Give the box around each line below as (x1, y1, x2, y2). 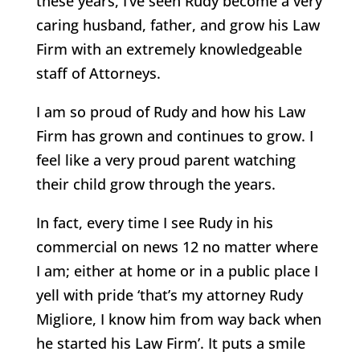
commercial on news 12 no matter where (35, 237, 318, 256)
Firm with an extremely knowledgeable (35, 39, 302, 59)
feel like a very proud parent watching (35, 150, 296, 170)
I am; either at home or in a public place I (35, 261, 318, 280)
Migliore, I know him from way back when (35, 309, 321, 329)
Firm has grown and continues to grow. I (35, 126, 313, 145)
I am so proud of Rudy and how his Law (35, 102, 305, 121)
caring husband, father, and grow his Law (35, 15, 320, 35)
